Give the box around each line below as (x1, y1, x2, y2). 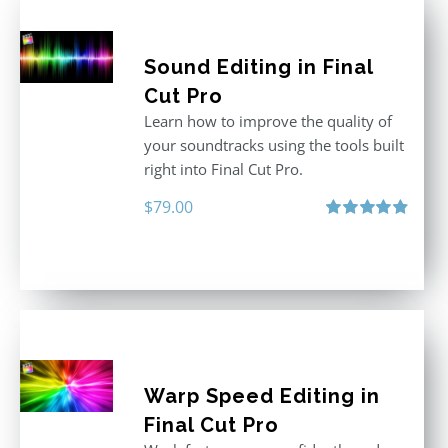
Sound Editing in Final (143, 55, 373, 79)
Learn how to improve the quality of (143, 111, 392, 131)
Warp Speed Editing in (143, 384, 380, 408)
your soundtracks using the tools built (143, 135, 404, 155)
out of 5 (326, 239, 368, 255)
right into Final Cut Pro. (143, 159, 303, 179)
